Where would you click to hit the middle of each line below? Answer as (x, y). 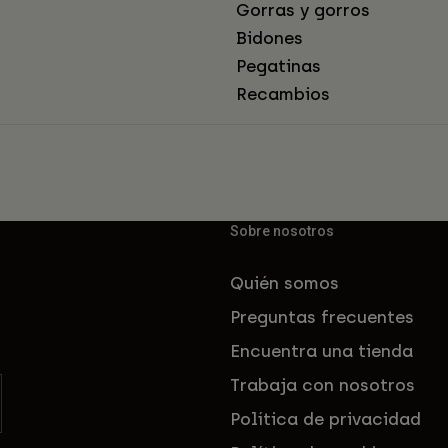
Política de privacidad (325, 419)
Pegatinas (278, 66)
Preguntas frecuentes (322, 317)
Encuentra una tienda (321, 351)
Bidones (269, 38)
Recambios (283, 94)
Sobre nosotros (282, 231)
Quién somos (284, 283)
